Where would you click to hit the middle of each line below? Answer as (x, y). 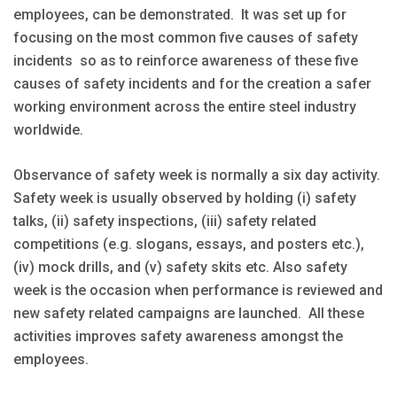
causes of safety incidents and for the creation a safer (192, 83)
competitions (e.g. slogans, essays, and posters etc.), (189, 244)
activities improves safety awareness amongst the (178, 336)
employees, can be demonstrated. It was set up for (180, 14)
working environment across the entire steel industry (185, 106)
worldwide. (48, 129)
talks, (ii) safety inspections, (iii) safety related (165, 221)
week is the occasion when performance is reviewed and (198, 290)
